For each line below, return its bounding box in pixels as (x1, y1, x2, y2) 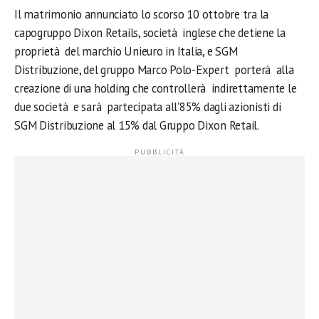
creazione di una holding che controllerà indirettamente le (14, 80, 297, 96)
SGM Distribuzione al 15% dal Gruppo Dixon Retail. (14, 117, 259, 133)
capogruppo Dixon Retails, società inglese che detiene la (14, 25, 286, 41)
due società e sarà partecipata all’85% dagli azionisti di (14, 99, 281, 115)
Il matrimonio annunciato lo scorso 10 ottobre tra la (14, 6, 269, 22)
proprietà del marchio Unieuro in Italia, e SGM (14, 43, 238, 59)
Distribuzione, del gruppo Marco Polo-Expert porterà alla (14, 62, 294, 78)
